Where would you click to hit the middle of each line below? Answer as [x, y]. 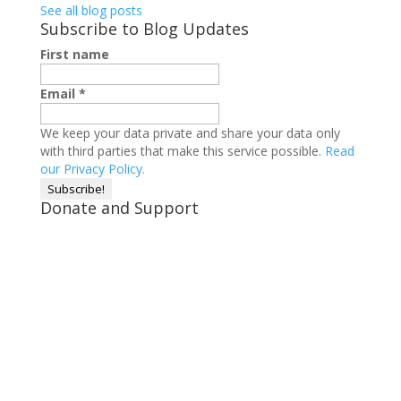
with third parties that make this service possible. [182, 151]
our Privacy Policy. [92, 169]
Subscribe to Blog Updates [144, 29]
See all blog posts [91, 10]
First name [74, 54]
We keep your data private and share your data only [190, 133]
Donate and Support [119, 208]
